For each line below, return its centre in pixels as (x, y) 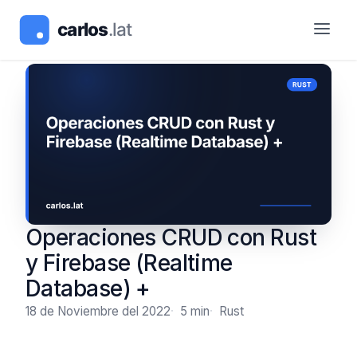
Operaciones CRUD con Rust (171, 237)
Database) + (88, 288)
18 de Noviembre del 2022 (98, 311)
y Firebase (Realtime (129, 263)
